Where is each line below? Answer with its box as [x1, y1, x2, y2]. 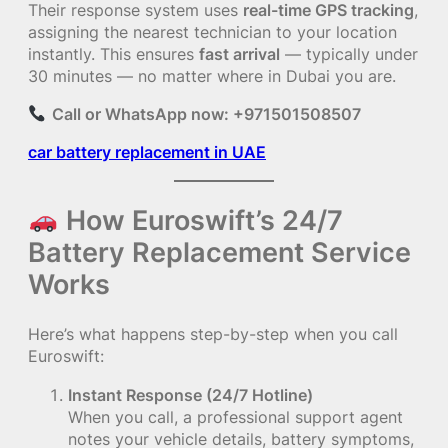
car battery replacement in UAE [28, 142, 266, 163]
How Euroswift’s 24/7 [59, 203, 344, 238]
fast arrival [199, 43, 280, 64]
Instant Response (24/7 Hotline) [68, 384, 313, 405]
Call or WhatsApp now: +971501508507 [51, 104, 361, 125]
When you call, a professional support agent [68, 406, 403, 427]
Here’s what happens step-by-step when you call [28, 324, 398, 345]
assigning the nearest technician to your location [28, 21, 397, 42]
